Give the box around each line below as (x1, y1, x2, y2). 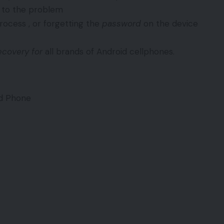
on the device (141, 18, 198, 29)
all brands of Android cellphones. (42, 46, 174, 57)
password (102, 18, 141, 29)
